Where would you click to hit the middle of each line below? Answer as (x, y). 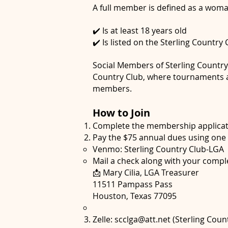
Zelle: (104, 219)
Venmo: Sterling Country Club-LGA (158, 149)
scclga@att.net (142, 219)
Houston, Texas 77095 (135, 196)
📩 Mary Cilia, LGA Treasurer (146, 173)
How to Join (121, 113)
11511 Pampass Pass (133, 184)
